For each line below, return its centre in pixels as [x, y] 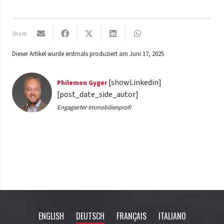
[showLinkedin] [135, 83]
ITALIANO [172, 216]
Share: [20, 33]
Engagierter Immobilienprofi [94, 107]
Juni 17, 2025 [147, 54]
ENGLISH [51, 216]
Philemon [72, 82]
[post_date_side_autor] [97, 95]
